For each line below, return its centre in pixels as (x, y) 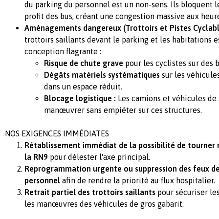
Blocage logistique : (80, 99)
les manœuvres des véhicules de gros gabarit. (104, 204)
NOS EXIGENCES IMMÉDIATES (57, 134)
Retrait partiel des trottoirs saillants (90, 192)
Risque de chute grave (84, 63)
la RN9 (36, 157)
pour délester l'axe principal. (99, 157)
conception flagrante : (63, 52)
